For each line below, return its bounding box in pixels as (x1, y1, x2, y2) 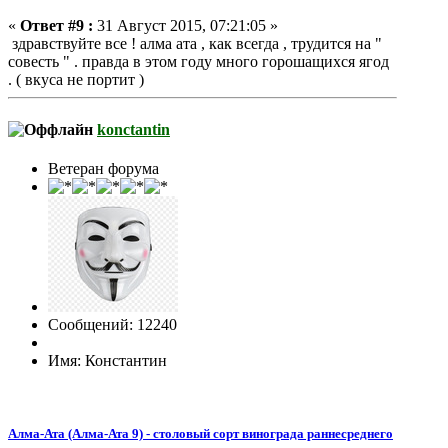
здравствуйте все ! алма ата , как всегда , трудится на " (8, 35, 382, 53)
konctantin (97, 120, 170, 138)
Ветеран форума (48, 159, 159, 177)
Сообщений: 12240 (48, 315, 177, 333)
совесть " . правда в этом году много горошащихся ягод (8, 53, 389, 71)
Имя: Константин (48, 351, 167, 369)
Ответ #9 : (20, 17, 93, 35)
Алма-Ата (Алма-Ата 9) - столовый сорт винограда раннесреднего (8, 426, 393, 442)
